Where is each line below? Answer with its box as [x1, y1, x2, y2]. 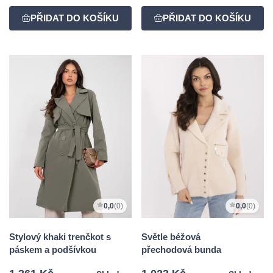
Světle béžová [141, 231, 200, 242]
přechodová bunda [141, 244, 221, 255]
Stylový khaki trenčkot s [9, 231, 111, 242]
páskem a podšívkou [9, 244, 96, 255]
